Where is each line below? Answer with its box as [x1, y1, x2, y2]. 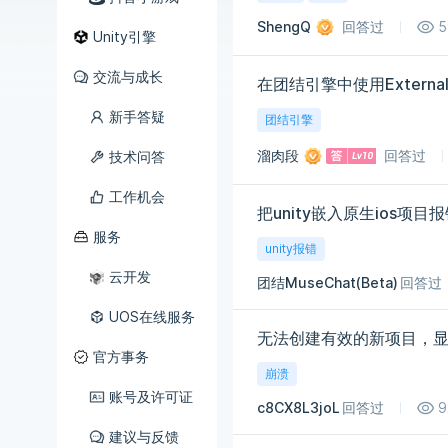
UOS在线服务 [109, 308, 195, 325]
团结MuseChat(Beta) [257, 274, 398, 291]
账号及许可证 [109, 388, 193, 405]
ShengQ [257, 18, 311, 35]
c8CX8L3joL [257, 399, 340, 416]
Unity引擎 [93, 28, 156, 45]
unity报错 [265, 241, 317, 256]
